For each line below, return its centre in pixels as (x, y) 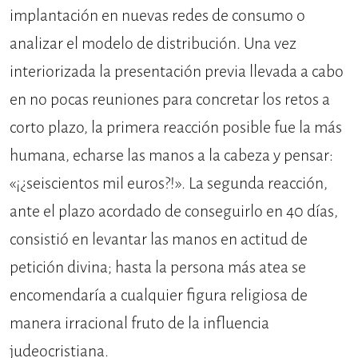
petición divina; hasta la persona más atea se (158, 267)
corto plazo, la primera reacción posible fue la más (176, 127)
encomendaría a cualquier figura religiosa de (159, 295)
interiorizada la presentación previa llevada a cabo (177, 71)
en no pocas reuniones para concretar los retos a (170, 99)
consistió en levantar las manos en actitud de (159, 239)
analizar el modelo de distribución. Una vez (153, 43)
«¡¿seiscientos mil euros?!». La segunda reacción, (169, 183)
